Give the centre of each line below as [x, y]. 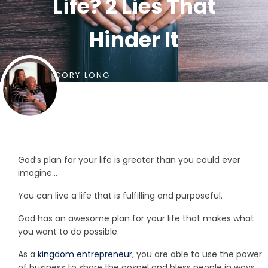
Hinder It [134, 40]
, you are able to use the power [197, 255]
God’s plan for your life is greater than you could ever [129, 160]
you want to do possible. [68, 232]
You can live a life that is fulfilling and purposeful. [120, 196]
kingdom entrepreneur [85, 255]
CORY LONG [81, 75]
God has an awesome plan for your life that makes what [136, 219]
